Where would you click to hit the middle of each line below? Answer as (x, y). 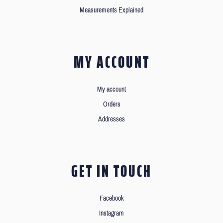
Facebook (111, 198)
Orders (111, 104)
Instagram (111, 213)
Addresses (111, 119)
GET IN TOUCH (111, 171)
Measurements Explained (111, 10)
